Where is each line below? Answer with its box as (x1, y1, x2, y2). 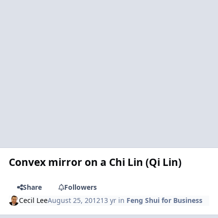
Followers (64, 182, 97, 192)
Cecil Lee (19, 196, 48, 205)
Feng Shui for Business (127, 196, 203, 205)
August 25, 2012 (48, 196, 101, 205)
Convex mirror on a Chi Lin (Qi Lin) (9, 155, 182, 169)
